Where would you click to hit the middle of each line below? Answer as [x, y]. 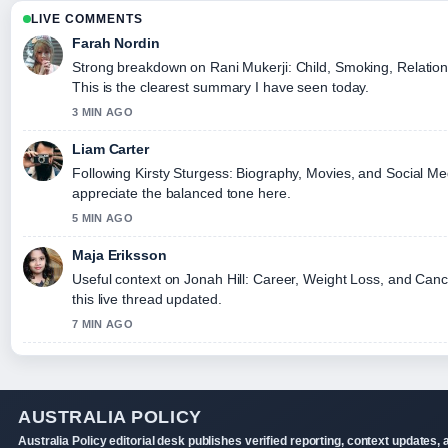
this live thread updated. [147, 298]
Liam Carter [110, 148]
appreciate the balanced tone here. [181, 192]
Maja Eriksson [119, 254]
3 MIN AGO [102, 111]
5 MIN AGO [102, 217]
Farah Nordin [116, 42]
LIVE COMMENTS [87, 18]
